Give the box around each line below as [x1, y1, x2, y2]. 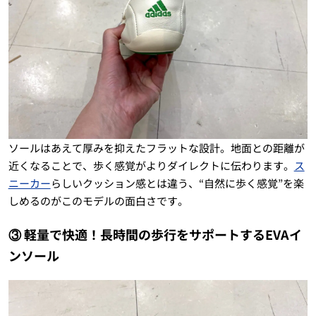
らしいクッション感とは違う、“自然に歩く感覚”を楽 [50, 175, 304, 190]
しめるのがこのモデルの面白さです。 [8, 193, 188, 208]
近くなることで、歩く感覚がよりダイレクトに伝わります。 [8, 157, 294, 173]
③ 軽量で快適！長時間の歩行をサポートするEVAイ [8, 224, 302, 243]
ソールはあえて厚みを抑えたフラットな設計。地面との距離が [8, 140, 305, 155]
